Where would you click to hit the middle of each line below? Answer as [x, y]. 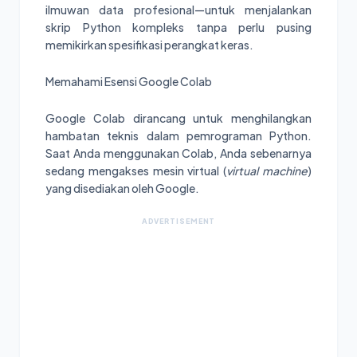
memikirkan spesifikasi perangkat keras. [149, 45]
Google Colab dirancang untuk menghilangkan [178, 118]
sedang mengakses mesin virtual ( [136, 171]
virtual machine [267, 171]
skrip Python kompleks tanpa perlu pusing [178, 27]
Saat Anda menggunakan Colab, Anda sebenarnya [178, 153]
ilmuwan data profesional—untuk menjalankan [178, 10]
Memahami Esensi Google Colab [129, 82]
